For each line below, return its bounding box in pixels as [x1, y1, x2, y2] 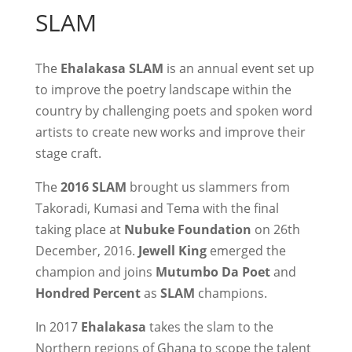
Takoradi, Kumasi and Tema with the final [35, 200, 279, 217]
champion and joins [35, 263, 156, 280]
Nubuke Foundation [123, 221, 251, 238]
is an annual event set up [163, 60, 314, 77]
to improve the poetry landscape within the [35, 81, 291, 98]
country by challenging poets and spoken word [35, 102, 313, 119]
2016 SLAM [60, 178, 126, 196]
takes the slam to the [145, 318, 273, 335]
